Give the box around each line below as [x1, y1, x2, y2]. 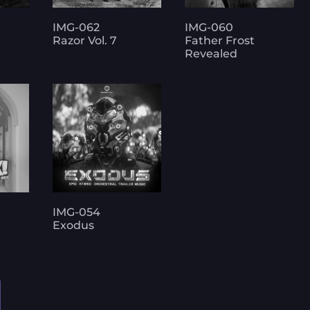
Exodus [53, 219, 95, 232]
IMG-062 [53, 20, 100, 34]
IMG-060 [185, 20, 234, 34]
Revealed [185, 46, 238, 60]
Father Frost [185, 33, 255, 47]
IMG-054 [53, 206, 101, 219]
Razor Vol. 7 [53, 33, 118, 47]
